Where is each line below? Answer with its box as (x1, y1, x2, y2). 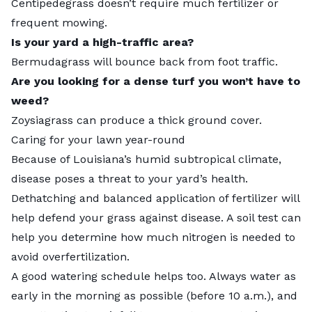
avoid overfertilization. (11, 249, 133, 263)
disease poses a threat (11, 171, 131, 185)
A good (11, 269, 51, 283)
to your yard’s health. (131, 171, 248, 185)
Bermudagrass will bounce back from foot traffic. (11, 54, 278, 68)
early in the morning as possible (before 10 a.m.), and (11, 288, 297, 302)
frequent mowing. (11, 15, 111, 29)
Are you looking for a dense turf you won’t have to (11, 74, 300, 88)
